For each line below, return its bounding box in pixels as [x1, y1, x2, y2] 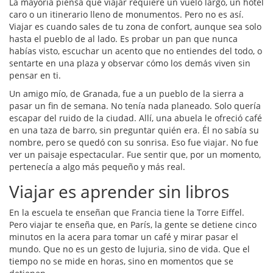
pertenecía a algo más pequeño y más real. [9, 161, 185, 173]
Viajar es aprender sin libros [9, 180, 229, 204]
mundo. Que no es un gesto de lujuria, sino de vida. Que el [9, 243, 250, 255]
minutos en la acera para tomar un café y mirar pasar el [9, 231, 238, 243]
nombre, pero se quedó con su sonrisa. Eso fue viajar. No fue [9, 136, 258, 149]
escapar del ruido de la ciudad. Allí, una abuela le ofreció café [9, 112, 262, 124]
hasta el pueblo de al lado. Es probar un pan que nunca [9, 33, 238, 45]
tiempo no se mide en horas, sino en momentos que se [9, 255, 233, 268]
